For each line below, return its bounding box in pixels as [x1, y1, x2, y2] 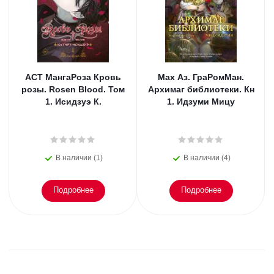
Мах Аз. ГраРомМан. [158, 72, 244, 82]
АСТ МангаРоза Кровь [25, 72, 121, 82]
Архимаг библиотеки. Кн [147, 84, 254, 94]
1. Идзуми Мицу [167, 97, 235, 106]
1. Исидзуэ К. [45, 97, 102, 106]
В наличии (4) [183, 154, 231, 162]
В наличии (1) [56, 154, 103, 162]
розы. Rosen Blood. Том [21, 84, 125, 94]
